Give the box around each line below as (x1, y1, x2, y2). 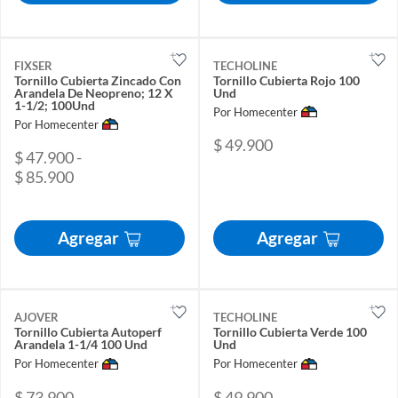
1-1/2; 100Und (14, 97, 95, 113)
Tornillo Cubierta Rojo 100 (213, 72, 360, 88)
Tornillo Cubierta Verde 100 (213, 324, 367, 340)
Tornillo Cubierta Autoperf (14, 324, 162, 340)
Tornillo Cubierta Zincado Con (14, 72, 181, 88)
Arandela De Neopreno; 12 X (14, 84, 173, 100)
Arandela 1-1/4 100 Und (14, 337, 147, 353)
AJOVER (14, 310, 59, 325)
